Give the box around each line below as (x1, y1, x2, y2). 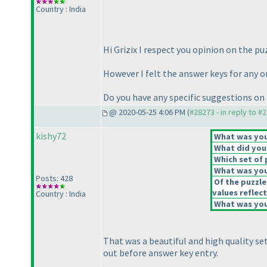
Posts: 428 (36, 173, 73, 184)
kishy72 (36, 130, 66, 142)
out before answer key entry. (103, 247, 218, 259)
